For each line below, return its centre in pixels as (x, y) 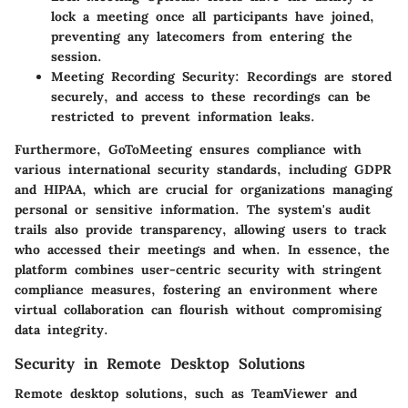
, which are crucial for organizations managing (237, 190)
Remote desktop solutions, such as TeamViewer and (186, 393)
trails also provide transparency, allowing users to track (200, 230)
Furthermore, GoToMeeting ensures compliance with (188, 150)
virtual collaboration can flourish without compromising (198, 310)
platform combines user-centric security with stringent (198, 270)
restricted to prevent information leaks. (183, 117)
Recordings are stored (316, 77)
